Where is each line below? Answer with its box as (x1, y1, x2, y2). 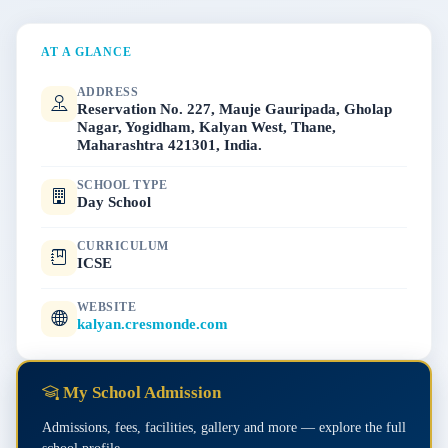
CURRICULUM (77, 240, 169, 253)
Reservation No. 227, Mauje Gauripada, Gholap (77, 100, 392, 118)
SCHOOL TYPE (77, 179, 168, 192)
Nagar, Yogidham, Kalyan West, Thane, (77, 118, 336, 136)
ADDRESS (77, 85, 139, 98)
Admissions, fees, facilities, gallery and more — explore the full (42, 419, 406, 436)
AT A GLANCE (41, 45, 133, 58)
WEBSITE (77, 301, 137, 314)
